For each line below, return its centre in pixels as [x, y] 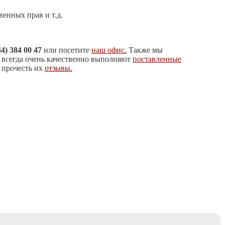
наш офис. [109, 50]
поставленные [157, 59]
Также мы [145, 50]
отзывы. [59, 68]
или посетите [68, 50]
